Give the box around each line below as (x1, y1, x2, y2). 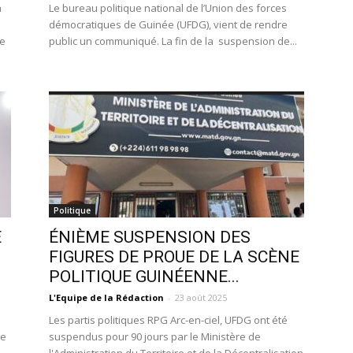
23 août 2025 (175, 292, 227, 303)
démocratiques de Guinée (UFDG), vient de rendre (49, 17, 288, 32)
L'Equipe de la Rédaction (49, 292, 164, 303)
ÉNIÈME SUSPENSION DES (49, 228, 251, 247)
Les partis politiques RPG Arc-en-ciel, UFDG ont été (49, 313, 288, 327)
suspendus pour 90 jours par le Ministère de (49, 329, 261, 344)
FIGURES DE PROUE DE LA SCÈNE (49, 247, 299, 266)
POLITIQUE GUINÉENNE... (49, 267, 240, 286)
